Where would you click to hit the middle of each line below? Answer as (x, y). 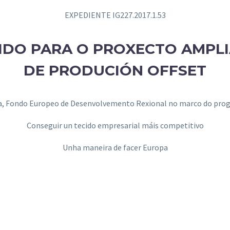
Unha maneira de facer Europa (115, 147)
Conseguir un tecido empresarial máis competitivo (115, 126)
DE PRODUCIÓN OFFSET (115, 70)
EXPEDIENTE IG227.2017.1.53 (115, 15)
